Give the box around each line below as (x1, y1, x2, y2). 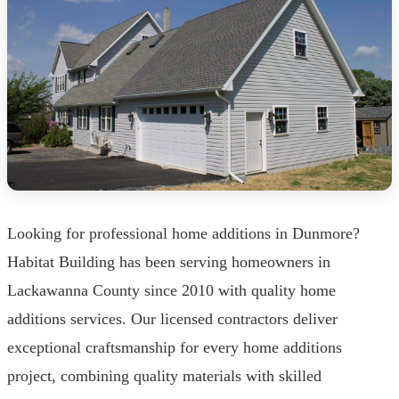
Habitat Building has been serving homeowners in (7, 252, 330, 271)
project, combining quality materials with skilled (7, 366, 322, 385)
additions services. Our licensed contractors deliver (7, 309, 338, 328)
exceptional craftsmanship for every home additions (7, 338, 342, 356)
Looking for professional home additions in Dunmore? (7, 224, 360, 242)
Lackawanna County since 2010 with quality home (7, 281, 336, 299)
